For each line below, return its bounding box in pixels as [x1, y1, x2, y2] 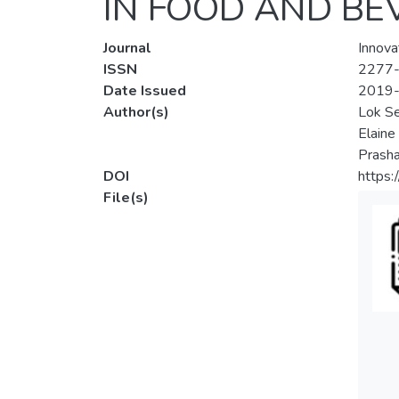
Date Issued [103, 81, 186, 102]
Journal [103, 38, 151, 59]
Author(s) [103, 102, 169, 123]
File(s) [103, 188, 149, 208]
